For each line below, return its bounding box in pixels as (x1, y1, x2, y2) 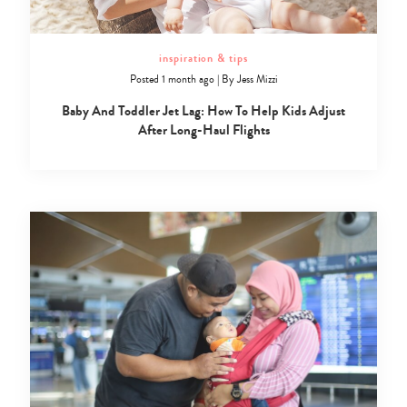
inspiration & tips (159, 50, 248, 67)
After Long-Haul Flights (137, 120, 270, 141)
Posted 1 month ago (129, 72, 214, 88)
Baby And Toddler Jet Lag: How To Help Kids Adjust (62, 101, 345, 122)
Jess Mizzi (236, 72, 278, 88)
